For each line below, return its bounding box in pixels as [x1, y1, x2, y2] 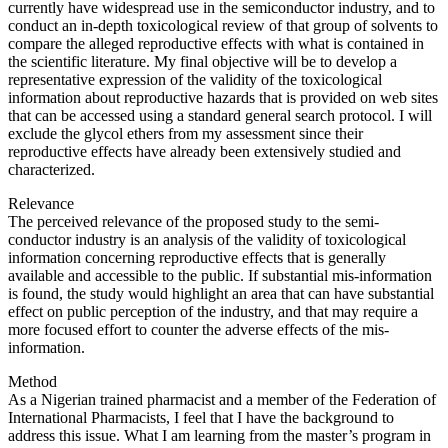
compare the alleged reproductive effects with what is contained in [8, 34, 424, 52]
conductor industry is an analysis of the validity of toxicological [8, 230, 406, 248]
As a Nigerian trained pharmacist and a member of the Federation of [8, 390, 436, 408]
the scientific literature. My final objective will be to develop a [8, 52, 397, 70]
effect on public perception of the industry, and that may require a [8, 302, 418, 320]
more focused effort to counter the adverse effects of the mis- [8, 320, 389, 338]
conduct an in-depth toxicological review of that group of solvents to [8, 16, 438, 34]
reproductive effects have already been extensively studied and [8, 142, 401, 160]
